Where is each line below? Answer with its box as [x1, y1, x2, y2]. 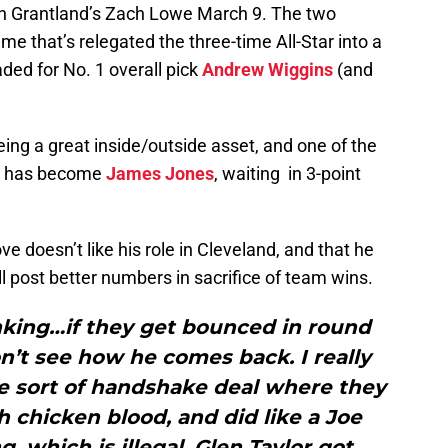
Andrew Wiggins [202, 59, 333, 81]
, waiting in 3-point [214, 163, 361, 185]
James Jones [106, 163, 214, 185]
